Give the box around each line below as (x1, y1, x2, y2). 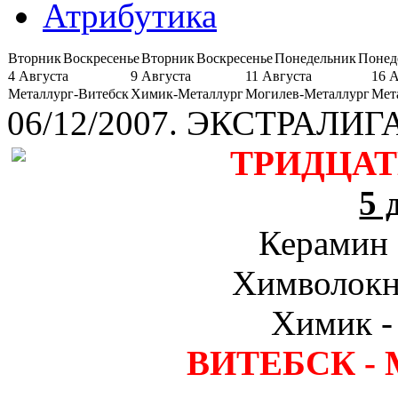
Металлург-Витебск (8, 85, 129, 101)
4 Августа (8, 68, 68, 84)
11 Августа (245, 68, 312, 84)
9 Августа (131, 68, 191, 84)
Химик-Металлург (131, 85, 243, 101)
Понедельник (275, 50, 356, 66)
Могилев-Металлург (245, 85, 370, 101)
